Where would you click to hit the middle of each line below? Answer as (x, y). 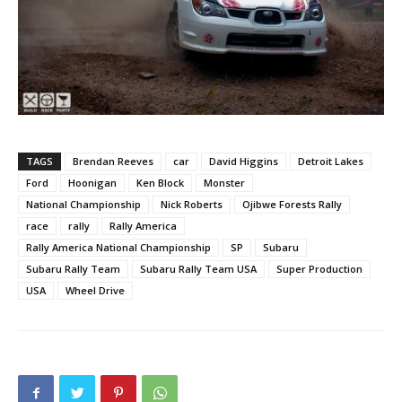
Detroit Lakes (331, 161)
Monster (224, 182)
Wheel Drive (95, 290)
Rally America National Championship (118, 247)
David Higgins (244, 161)
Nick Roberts (192, 204)
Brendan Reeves (113, 161)
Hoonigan (92, 182)
